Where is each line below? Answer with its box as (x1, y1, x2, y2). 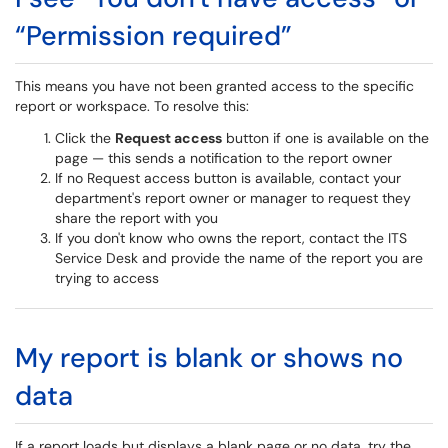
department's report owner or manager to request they (55, 189, 411, 207)
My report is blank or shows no (15, 340, 403, 375)
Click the (55, 129, 115, 147)
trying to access (55, 269, 159, 287)
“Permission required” (15, 18, 292, 53)
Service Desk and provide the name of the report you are (55, 249, 423, 267)
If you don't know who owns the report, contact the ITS (55, 229, 407, 247)
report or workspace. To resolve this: (15, 97, 249, 115)
